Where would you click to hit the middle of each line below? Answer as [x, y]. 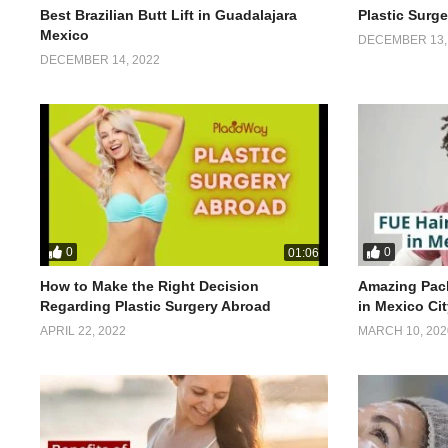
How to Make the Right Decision [149, 285]
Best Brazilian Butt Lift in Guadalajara [168, 14]
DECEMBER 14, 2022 [100, 59]
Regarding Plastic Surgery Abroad [155, 305]
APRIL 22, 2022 [83, 330]
